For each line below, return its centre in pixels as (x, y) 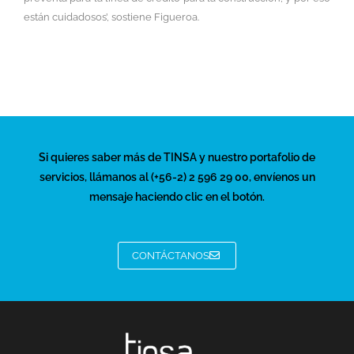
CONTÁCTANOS (171, 256)
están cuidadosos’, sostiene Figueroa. (111, 17)
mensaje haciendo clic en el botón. (177, 197)
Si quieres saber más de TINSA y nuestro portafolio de (177, 158)
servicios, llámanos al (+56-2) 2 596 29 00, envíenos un (177, 177)
